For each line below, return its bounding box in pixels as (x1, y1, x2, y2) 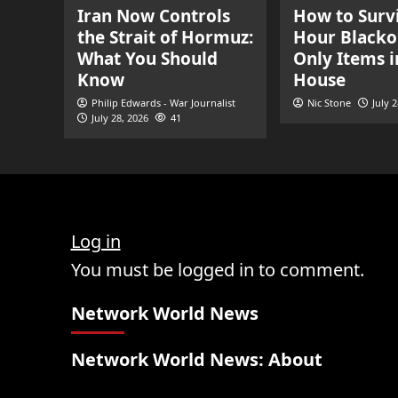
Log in (70, 229, 121, 253)
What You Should (77, 47, 218, 70)
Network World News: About (70, 347, 322, 371)
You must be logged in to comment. (70, 258, 364, 282)
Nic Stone (307, 96, 351, 109)
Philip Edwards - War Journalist (92, 96, 235, 109)
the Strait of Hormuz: (77, 26, 253, 49)
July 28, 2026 (92, 111, 148, 124)
